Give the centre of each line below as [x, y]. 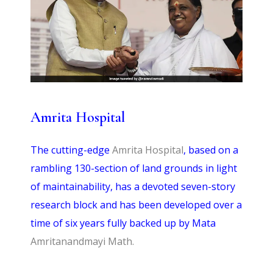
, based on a [211, 150]
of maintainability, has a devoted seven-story [133, 186]
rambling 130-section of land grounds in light [134, 168]
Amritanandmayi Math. [83, 241]
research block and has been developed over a [136, 204]
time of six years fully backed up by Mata [123, 223]
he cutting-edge [75, 150]
